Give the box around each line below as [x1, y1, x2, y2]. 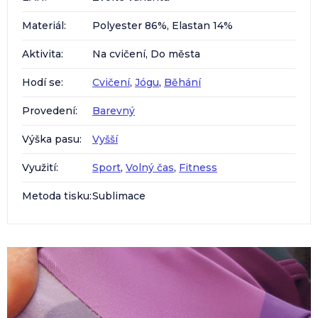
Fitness [179, 160, 217, 174]
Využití [22, 160, 56, 174]
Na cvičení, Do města [92, 47, 200, 60]
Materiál [22, 18, 64, 32]
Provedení [22, 104, 75, 117]
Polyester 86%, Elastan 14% [92, 18, 233, 32]
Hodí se [22, 75, 61, 89]
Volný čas [126, 160, 174, 174]
